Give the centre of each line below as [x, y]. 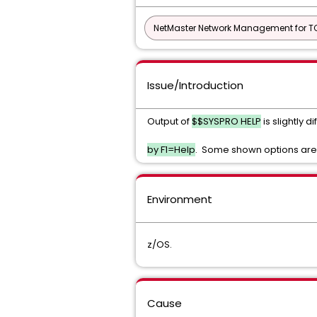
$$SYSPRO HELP [226, 121]
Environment [180, 199]
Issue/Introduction [195, 85]
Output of [169, 121]
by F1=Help [171, 150]
